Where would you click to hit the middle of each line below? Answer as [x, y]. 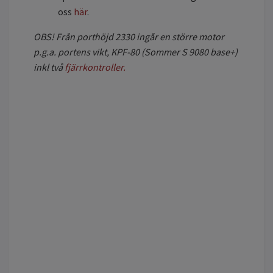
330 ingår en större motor [172, 37]
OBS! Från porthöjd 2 [77, 37]
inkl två [49, 67]
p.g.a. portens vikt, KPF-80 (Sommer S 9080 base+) [136, 52]
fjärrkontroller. [95, 67]
